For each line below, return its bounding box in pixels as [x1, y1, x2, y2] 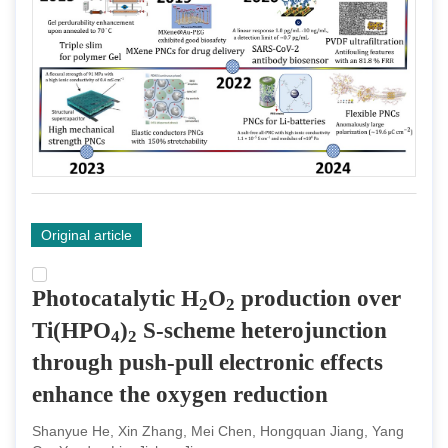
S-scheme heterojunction [137, 318, 387, 344]
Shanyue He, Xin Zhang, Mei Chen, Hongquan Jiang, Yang [32, 423, 404, 440]
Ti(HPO [32, 318, 111, 344]
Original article [41, 227, 132, 244]
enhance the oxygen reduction [32, 382, 328, 408]
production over [235, 286, 401, 312]
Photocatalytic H [32, 286, 199, 312]
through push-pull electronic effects [32, 350, 383, 376]
